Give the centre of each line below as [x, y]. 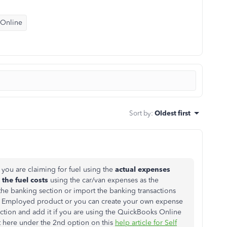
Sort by [140, 113]
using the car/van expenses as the [103, 180]
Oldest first [173, 113]
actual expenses [143, 169]
